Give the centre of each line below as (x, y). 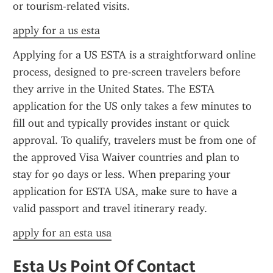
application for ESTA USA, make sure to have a (125, 191)
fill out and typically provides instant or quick (121, 123)
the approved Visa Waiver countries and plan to (126, 157)
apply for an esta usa (62, 233)
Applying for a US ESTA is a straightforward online (134, 55)
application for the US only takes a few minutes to (132, 106)
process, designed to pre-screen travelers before (127, 72)
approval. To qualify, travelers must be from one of (134, 140)
